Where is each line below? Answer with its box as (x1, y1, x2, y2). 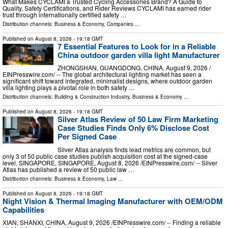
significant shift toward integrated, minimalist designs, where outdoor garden (3, 76, 212, 85)
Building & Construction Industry (54, 93, 129, 101)
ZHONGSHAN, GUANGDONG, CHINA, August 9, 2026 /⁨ (58, 63, 211, 72)
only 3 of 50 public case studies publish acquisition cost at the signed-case (3, 151, 208, 160)
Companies (107, 20, 133, 27)
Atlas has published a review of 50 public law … (3, 164, 134, 174)
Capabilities (3, 204, 44, 215)
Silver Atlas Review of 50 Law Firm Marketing (58, 113, 218, 125)
